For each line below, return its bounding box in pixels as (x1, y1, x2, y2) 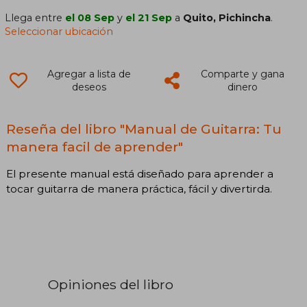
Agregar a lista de (47, 67, 131, 80)
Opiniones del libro (48, 275, 173, 293)
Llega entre (5, 11, 66, 24)
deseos (71, 80, 106, 93)
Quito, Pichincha (183, 11, 271, 24)
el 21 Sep (125, 11, 173, 24)
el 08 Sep (65, 11, 115, 24)
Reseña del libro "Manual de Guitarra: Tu (6, 120, 282, 137)
